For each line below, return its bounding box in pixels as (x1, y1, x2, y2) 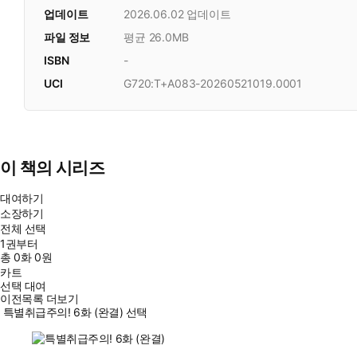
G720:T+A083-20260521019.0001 (124, 76, 303, 90)
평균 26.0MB (124, 30, 189, 44)
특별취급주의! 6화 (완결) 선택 (2, 305, 148, 320)
